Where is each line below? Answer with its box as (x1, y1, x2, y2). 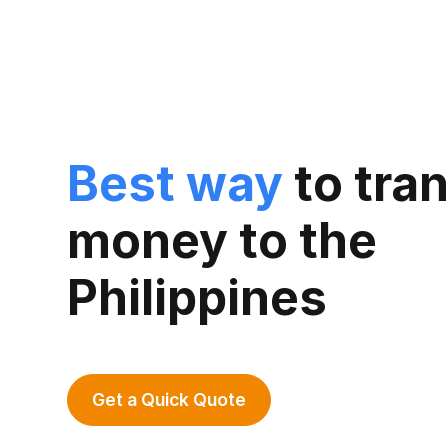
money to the (67, 210, 378, 270)
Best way (67, 153, 284, 213)
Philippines (67, 267, 328, 327)
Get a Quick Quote (92, 388, 247, 410)
